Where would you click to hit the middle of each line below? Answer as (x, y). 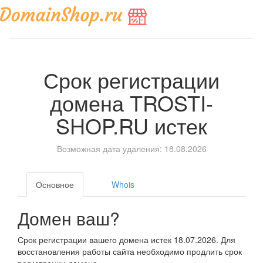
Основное (55, 184)
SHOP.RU (102, 125)
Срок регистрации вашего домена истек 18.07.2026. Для (127, 239)
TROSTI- (171, 102)
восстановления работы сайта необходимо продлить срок (130, 251)
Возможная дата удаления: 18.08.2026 (131, 148)
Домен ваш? (69, 218)
